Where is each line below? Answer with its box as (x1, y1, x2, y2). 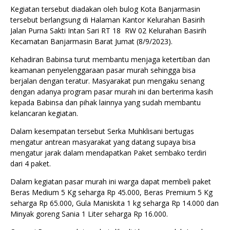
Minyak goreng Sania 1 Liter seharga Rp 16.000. (10, 209, 168, 219)
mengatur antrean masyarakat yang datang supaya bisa (10, 137, 196, 147)
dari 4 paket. (10, 159, 51, 168)
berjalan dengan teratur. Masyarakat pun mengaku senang (10, 76, 204, 86)
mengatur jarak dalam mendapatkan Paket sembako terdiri (10, 148, 206, 158)
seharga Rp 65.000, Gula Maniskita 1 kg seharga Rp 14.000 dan (10, 198, 219, 208)
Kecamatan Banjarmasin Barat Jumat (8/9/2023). (10, 36, 172, 46)
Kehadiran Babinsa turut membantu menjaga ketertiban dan (10, 54, 210, 64)
